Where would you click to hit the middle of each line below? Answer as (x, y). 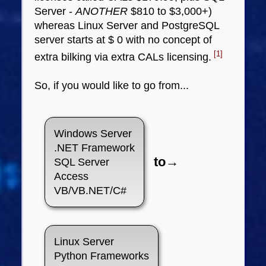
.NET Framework (95, 148)
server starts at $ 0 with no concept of (123, 39)
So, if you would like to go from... (112, 85)
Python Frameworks (102, 256)
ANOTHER (102, 11)
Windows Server (93, 133)
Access (72, 176)
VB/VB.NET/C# (91, 190)
